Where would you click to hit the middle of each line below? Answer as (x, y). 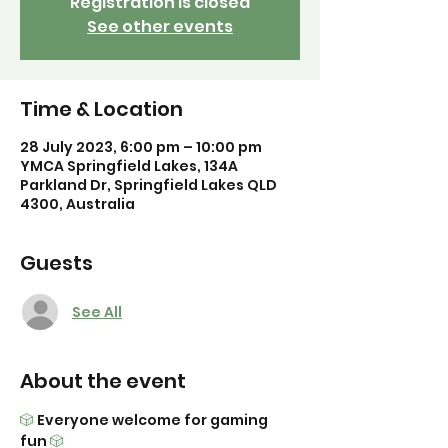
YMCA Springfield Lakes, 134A (129, 166)
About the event (103, 381)
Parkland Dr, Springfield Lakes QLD (148, 185)
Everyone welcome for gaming (152, 420)
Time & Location (101, 109)
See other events (160, 26)
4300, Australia (77, 204)
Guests (56, 263)
